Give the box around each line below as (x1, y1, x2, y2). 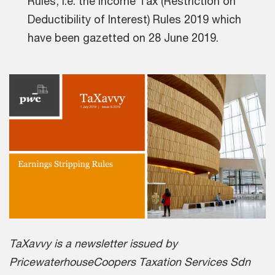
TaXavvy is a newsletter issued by (9, 236, 177, 250)
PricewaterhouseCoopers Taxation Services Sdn (9, 254, 250, 268)
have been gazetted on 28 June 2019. (28, 30, 219, 44)
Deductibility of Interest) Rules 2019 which (28, 12, 241, 26)
